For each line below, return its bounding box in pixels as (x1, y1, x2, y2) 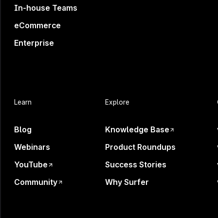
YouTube (14, 160, 48, 169)
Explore (105, 98, 129, 107)
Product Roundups (105, 142, 176, 152)
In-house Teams (14, 3, 78, 13)
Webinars (14, 142, 51, 152)
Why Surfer (105, 177, 149, 187)
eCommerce (14, 20, 61, 30)
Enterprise (14, 38, 54, 48)
